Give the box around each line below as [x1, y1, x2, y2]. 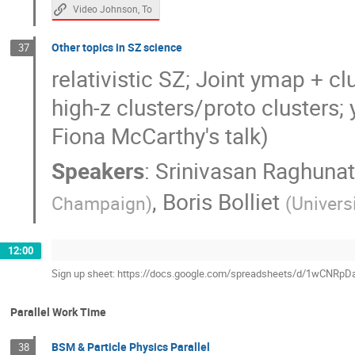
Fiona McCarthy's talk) [51, 120, 269, 151]
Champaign [51, 190, 146, 216]
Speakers [51, 155, 144, 185]
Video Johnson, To [72, 3, 152, 16]
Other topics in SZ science [51, 40, 182, 55]
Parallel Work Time [10, 304, 106, 320]
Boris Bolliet [162, 185, 280, 216]
